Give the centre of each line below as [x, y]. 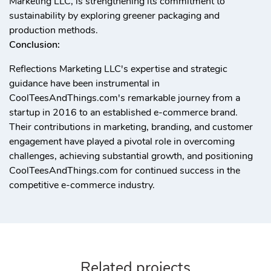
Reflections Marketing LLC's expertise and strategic [118, 69]
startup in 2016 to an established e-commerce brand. [123, 113]
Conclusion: [34, 45]
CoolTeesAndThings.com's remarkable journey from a [125, 98]
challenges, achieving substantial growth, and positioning [131, 156]
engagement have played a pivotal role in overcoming [122, 142]
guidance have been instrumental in [84, 83]
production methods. [54, 30]
